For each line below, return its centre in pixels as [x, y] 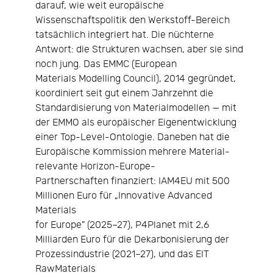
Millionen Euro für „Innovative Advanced [124, 196]
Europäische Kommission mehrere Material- [133, 152]
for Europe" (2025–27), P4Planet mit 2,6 [122, 225]
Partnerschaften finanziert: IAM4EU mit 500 [133, 181]
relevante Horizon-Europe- [95, 166]
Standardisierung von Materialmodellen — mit [136, 108]
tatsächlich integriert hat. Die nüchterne [125, 35]
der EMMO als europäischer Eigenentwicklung [136, 122]
